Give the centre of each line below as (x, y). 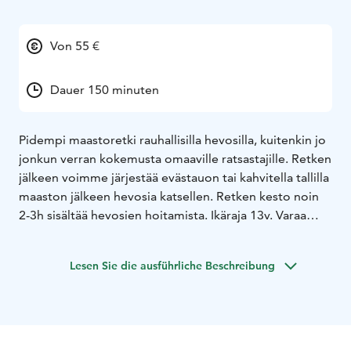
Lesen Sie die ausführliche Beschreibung (172, 265)
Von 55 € (75, 45)
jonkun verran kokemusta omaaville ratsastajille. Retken (175, 158)
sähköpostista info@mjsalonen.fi (110, 233)
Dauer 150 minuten (105, 89)
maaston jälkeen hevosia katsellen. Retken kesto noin (169, 196)
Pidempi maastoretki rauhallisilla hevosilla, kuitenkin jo (172, 139)
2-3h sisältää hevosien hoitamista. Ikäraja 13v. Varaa (163, 215)
